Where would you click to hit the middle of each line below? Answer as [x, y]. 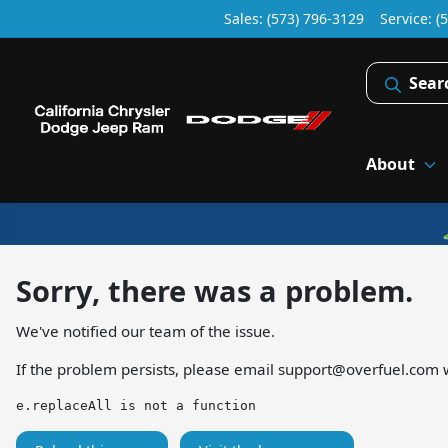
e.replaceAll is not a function [136, 405]
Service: [408, 18]
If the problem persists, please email [147, 368]
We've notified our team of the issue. [145, 330]
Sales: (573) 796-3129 [294, 18]
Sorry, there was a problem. [214, 290]
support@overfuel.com [358, 368]
